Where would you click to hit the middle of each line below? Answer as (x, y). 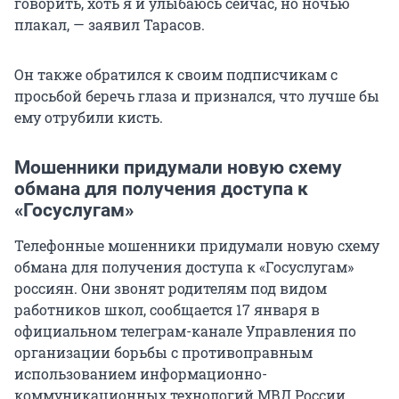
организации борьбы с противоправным (163, 352)
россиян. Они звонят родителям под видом (171, 288)
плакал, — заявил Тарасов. (110, 24)
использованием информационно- (141, 373)
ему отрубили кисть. (89, 117)
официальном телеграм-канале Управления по (185, 330)
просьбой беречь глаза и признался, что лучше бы (197, 95)
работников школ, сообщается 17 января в (167, 309)
